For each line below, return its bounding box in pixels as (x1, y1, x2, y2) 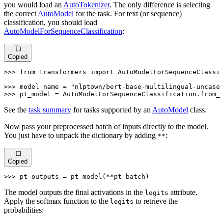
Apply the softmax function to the (4, 196, 110, 205)
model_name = (20, 83, 71, 91)
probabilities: (4, 205, 44, 214)
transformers (35, 68, 90, 76)
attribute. (168, 188, 197, 196)
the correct (4, 9, 38, 18)
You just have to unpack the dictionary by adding (4, 131, 158, 140)
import (90, 68, 114, 76)
